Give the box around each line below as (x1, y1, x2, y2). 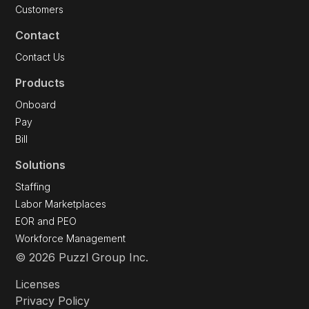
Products (15, 76, 66, 90)
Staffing (15, 181, 51, 192)
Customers (15, 3, 64, 15)
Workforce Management (15, 232, 126, 244)
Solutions (15, 158, 66, 172)
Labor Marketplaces (15, 198, 107, 210)
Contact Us (15, 51, 66, 63)
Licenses (15, 277, 61, 291)
